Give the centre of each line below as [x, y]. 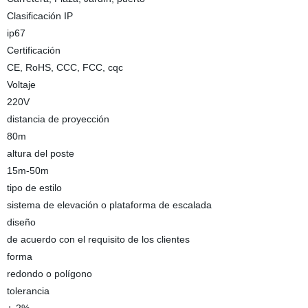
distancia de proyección [58, 119]
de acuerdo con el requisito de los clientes [98, 239]
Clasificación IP [40, 16]
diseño [21, 222]
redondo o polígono [49, 274]
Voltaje [21, 85]
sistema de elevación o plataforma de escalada [109, 205]
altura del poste [40, 153]
